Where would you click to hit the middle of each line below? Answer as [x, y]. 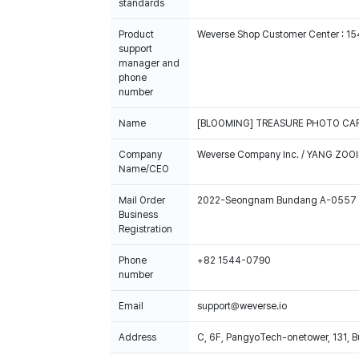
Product [136, 34]
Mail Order [142, 200]
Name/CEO [144, 169]
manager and [149, 63]
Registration [145, 229]
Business [138, 215]
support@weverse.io [242, 306]
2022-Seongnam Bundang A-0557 [277, 200]
